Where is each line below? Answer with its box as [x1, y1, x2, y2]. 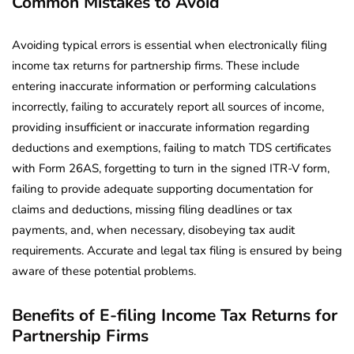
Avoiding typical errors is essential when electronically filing [12, 37, 327, 54]
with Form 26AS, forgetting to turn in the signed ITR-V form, [12, 160, 330, 177]
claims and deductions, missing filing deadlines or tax [12, 201, 292, 218]
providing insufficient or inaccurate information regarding [12, 119, 310, 136]
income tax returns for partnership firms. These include [12, 58, 299, 74]
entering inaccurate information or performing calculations [12, 78, 316, 95]
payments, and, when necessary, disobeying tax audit [12, 222, 295, 239]
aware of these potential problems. [12, 263, 196, 280]
